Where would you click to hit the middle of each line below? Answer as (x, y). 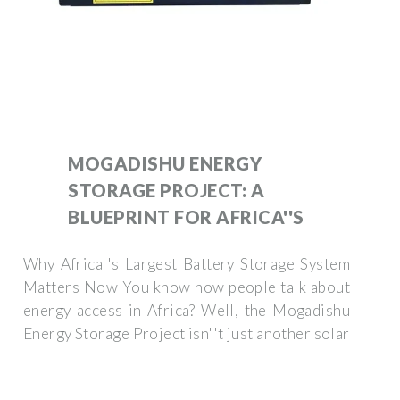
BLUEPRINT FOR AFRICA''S (186, 217)
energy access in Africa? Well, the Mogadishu (187, 310)
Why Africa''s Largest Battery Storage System (187, 263)
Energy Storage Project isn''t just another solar (187, 333)
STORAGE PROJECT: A (166, 190)
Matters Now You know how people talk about (187, 287)
